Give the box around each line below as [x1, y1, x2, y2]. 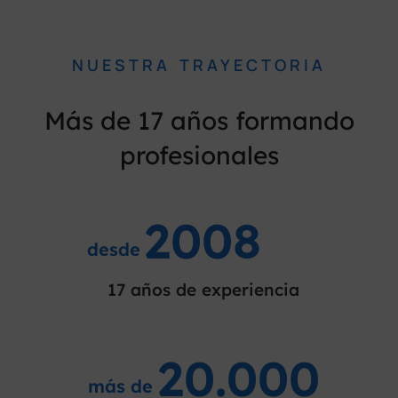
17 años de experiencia [107, 279, 299, 300]
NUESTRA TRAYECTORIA [72, 54, 326, 76]
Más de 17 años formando [44, 105, 354, 136]
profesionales [119, 139, 279, 171]
